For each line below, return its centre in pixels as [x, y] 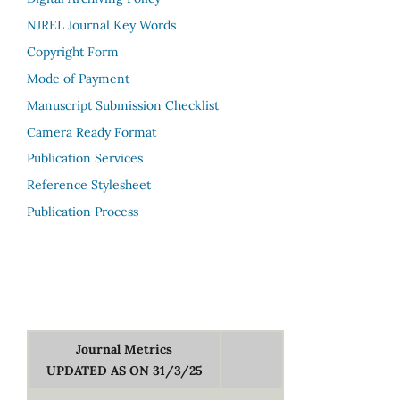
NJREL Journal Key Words [101, 25]
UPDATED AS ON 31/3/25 [124, 371]
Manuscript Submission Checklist [123, 105]
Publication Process [83, 212]
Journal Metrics [124, 350]
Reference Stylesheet [89, 185]
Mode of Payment [78, 78]
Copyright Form [73, 51]
